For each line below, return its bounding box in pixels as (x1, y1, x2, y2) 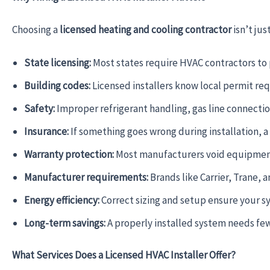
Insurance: (24, 124, 69, 138)
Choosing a (12, 22, 60, 36)
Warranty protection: (24, 147, 114, 161)
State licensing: (24, 55, 91, 69)
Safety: (24, 101, 55, 115)
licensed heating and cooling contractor (60, 22, 231, 36)
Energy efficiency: (24, 193, 99, 207)
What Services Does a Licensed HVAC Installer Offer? (12, 248, 236, 262)
